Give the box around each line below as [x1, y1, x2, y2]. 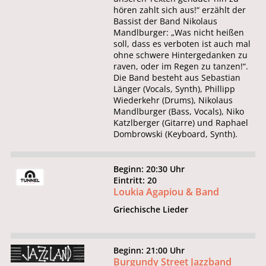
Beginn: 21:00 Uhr [113, 245, 185, 256]
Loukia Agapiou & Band [113, 185, 220, 199]
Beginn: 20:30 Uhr [113, 163, 185, 175]
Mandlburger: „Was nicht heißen [113, 27, 245, 39]
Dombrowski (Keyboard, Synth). [113, 128, 238, 140]
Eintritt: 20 [113, 175, 162, 186]
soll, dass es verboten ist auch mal [113, 38, 251, 50]
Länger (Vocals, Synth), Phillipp [113, 83, 236, 95]
